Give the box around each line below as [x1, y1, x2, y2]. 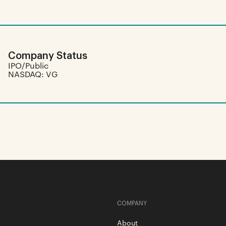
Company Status [8, 48, 87, 61]
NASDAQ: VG [8, 69, 58, 79]
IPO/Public [8, 60, 48, 71]
